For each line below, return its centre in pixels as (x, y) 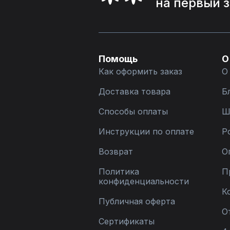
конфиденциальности (144, 181)
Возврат (116, 151)
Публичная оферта (137, 201)
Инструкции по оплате (146, 131)
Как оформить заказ (140, 71)
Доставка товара (135, 91)
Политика (119, 171)
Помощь (118, 59)
